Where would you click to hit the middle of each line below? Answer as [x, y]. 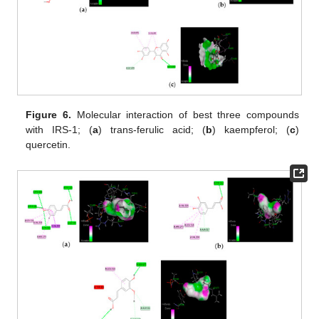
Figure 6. [48, 115]
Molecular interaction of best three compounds [185, 115]
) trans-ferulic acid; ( [152, 130]
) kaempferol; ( [251, 130]
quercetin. [48, 145]
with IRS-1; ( [59, 130]
